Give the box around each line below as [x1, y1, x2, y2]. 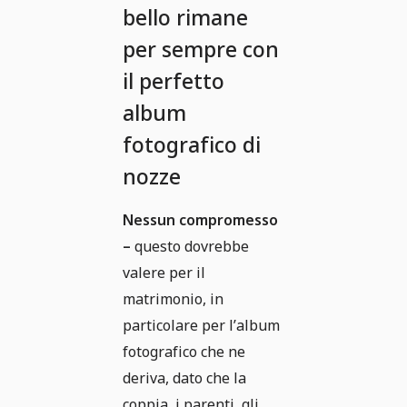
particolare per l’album [123, 315, 280, 336]
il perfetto [123, 66, 224, 96]
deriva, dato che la [123, 368, 246, 389]
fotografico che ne [123, 342, 245, 362]
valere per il [123, 263, 205, 283]
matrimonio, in [123, 289, 223, 310]
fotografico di [123, 130, 261, 160]
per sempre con [123, 35, 279, 65]
